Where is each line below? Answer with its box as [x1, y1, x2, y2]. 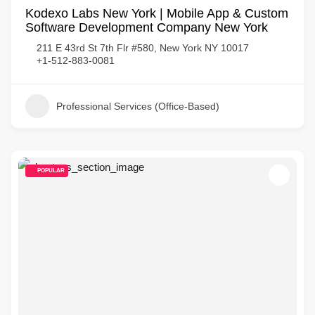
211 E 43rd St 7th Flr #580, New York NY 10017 [37, 42, 249, 53]
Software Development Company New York [25, 20, 268, 34]
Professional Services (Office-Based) [56, 101, 219, 112]
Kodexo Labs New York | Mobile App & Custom [25, 6, 288, 20]
